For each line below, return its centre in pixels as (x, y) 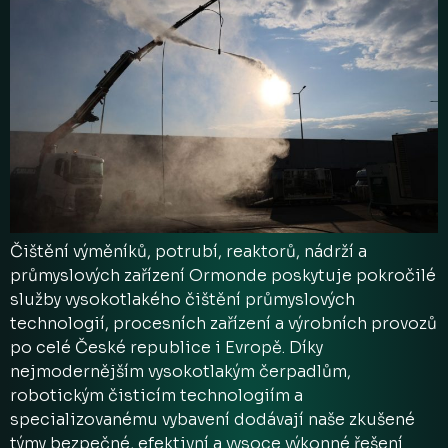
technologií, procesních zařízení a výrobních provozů (223, 324)
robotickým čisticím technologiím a (156, 396)
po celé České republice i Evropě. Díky (166, 348)
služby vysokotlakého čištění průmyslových (182, 300)
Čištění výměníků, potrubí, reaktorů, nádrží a (188, 252)
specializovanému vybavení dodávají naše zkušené (212, 420)
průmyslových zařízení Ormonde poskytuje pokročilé (223, 276)
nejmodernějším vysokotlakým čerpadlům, (180, 372)
